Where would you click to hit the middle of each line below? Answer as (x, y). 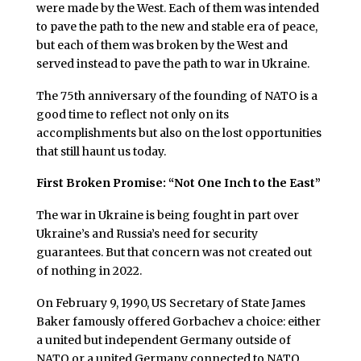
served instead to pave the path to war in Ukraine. (172, 63)
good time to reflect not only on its (132, 114)
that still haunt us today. (101, 151)
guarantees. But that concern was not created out (174, 253)
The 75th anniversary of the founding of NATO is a (176, 95)
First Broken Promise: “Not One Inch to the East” (178, 183)
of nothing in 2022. (89, 271)
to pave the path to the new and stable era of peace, (176, 26)
